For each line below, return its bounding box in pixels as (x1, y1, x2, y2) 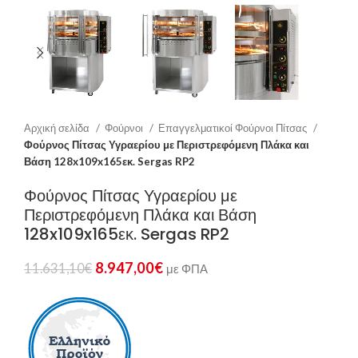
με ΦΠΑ (166, 262, 208, 276)
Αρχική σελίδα (24, 121, 92, 135)
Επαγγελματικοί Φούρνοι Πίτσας (158, 121, 309, 135)
